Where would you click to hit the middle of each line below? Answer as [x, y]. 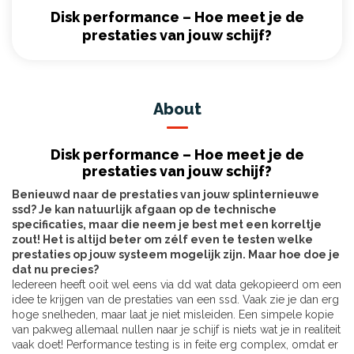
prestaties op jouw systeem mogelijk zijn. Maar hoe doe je [176, 255]
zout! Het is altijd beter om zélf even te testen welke [162, 240]
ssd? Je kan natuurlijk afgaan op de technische [144, 210]
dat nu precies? [55, 270]
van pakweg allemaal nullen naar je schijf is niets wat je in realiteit [176, 330]
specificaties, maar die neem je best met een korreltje [167, 225]
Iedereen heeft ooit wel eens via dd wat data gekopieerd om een [177, 285]
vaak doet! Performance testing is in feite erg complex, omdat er [175, 345]
